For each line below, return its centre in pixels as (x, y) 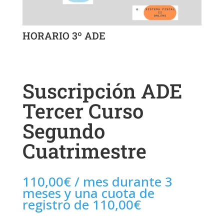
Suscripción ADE (102, 90)
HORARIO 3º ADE (64, 35)
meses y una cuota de (88, 193)
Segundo (63, 130)
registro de (57, 204)
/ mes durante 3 (123, 181)
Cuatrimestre (84, 150)
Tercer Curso (83, 110)
